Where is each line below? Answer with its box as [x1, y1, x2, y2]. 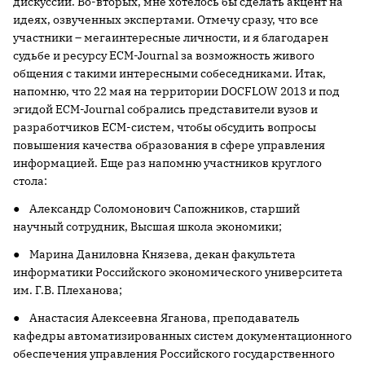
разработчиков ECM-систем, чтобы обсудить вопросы [13, 120, 316, 134]
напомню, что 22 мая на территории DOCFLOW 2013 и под [13, 84, 340, 99]
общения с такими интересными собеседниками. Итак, [13, 66, 326, 81]
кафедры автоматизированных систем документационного [13, 328, 352, 343]
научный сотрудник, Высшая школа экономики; [13, 219, 282, 234]
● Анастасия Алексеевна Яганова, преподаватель [13, 310, 300, 325]
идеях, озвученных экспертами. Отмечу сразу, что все [13, 12, 319, 27]
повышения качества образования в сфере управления [13, 138, 325, 152]
